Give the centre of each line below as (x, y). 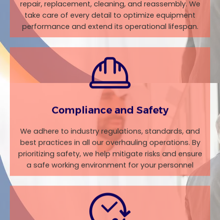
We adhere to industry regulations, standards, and (110, 131)
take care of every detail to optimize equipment (110, 15)
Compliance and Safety (110, 110)
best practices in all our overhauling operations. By (110, 143)
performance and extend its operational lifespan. (110, 27)
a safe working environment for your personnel (110, 165)
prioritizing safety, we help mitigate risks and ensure (110, 154)
